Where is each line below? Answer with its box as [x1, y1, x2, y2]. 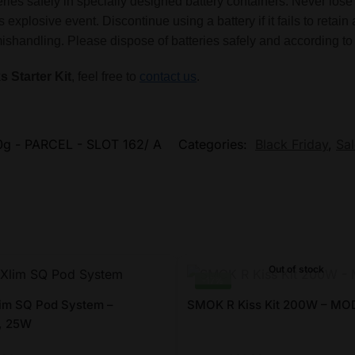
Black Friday [255, 136, 328, 153]
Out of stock [268, 263, 324, 276]
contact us [139, 69, 197, 83]
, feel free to [71, 69, 140, 83]
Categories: [178, 136, 251, 153]
